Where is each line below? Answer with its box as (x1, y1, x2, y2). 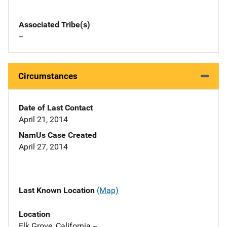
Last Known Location (19, 185, 97, 196)
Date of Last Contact (19, 103, 93, 113)
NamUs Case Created (19, 130, 97, 140)
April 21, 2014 (19, 115, 68, 125)
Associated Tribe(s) (19, 20, 90, 30)
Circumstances (18, 71, 78, 82)
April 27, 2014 (19, 142, 68, 152)
